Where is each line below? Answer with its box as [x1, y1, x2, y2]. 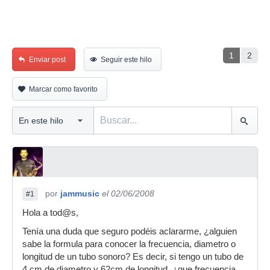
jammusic [60, 189, 99, 198]
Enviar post [29, 55, 66, 64]
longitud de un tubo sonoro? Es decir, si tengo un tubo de [22, 252, 243, 262]
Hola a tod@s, [22, 208, 78, 218]
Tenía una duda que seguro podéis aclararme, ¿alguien [22, 227, 237, 236]
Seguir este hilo [101, 55, 152, 64]
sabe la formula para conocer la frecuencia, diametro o [22, 239, 236, 249]
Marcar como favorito [29, 85, 98, 93]
